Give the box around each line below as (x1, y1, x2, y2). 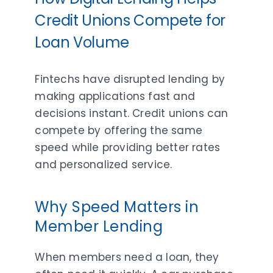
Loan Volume (35, 32, 130, 52)
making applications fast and (35, 88, 196, 104)
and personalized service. (35, 157, 172, 172)
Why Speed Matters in (35, 196, 199, 217)
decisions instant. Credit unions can (35, 105, 229, 121)
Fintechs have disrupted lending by (35, 71, 225, 87)
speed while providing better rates (35, 140, 221, 155)
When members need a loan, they (35, 249, 219, 264)
